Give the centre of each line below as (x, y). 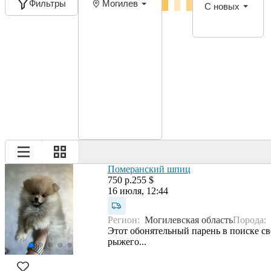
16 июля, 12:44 (138, 191)
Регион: (126, 220)
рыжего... (127, 241)
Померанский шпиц (149, 169)
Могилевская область (189, 220)
